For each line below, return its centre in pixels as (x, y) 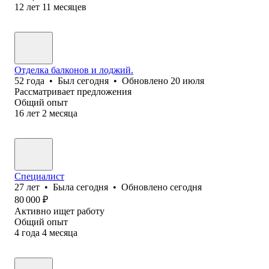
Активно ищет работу (59, 211)
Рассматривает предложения (73, 91)
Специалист (39, 176)
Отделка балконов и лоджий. (74, 70)
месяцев (70, 7)
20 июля (187, 80)
